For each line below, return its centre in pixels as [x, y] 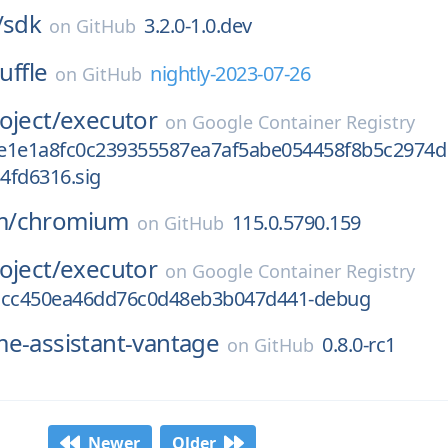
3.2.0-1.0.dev [198, 25]
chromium [72, 220]
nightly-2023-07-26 [230, 73]
